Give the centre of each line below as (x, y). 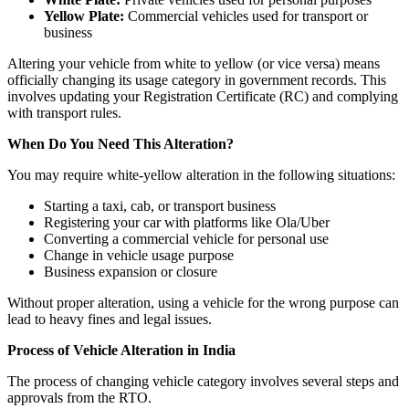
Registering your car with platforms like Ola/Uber (187, 223)
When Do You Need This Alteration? (121, 144)
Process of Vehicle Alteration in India (121, 351)
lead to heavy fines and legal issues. (110, 320)
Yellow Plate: (84, 16)
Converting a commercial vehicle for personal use (186, 239)
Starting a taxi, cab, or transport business (160, 206)
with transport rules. (64, 113)
